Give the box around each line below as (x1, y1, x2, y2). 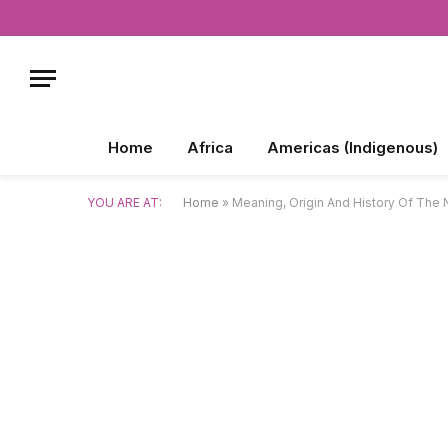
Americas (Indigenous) (267, 138, 438, 157)
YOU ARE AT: (87, 195, 162, 210)
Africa (187, 138, 233, 157)
